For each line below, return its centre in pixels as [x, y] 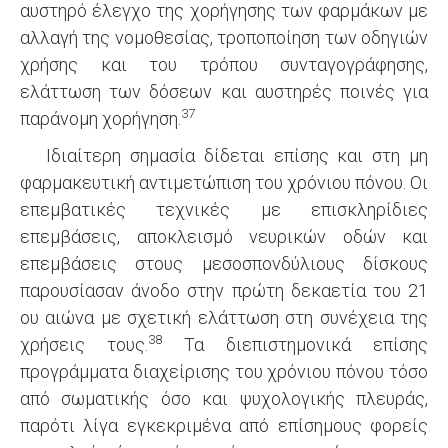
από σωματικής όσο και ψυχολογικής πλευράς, [224, 398]
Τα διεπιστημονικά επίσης [295, 344]
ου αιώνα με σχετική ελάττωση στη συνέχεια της [224, 317]
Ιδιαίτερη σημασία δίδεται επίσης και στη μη [224, 155]
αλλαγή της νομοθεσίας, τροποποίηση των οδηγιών [224, 37]
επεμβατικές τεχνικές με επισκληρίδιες [224, 209]
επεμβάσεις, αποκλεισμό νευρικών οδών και [224, 236]
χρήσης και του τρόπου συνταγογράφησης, [224, 64]
